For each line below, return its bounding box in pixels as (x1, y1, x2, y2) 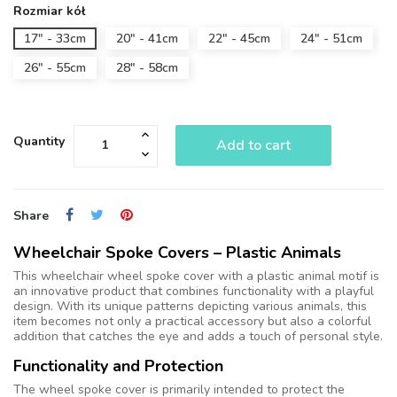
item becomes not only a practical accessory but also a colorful (13, 312, 371, 330)
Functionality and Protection (13, 354, 223, 377)
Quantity (13, 132, 65, 150)
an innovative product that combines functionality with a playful (13, 282, 374, 300)
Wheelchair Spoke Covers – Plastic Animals (13, 241, 341, 263)
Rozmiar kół (13, 2, 85, 19)
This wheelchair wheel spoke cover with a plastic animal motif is (13, 267, 379, 284)
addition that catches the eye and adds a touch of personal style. (13, 327, 383, 345)
